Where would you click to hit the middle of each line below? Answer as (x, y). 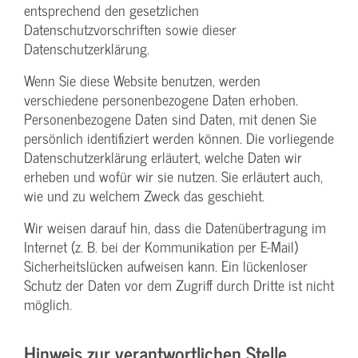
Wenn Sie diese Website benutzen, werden (142, 80)
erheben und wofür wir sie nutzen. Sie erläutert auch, (173, 176)
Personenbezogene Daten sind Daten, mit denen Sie (170, 118)
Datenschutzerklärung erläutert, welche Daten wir (163, 157)
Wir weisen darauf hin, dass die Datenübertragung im (175, 227)
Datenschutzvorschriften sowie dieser (130, 29)
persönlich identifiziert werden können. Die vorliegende (179, 137)
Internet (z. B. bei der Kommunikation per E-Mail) (161, 246)
